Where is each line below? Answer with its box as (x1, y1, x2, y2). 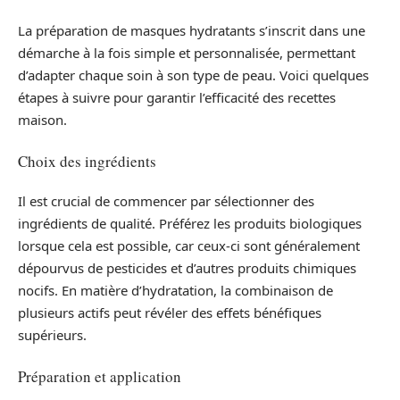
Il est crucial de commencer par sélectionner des (18, 192, 314, 211)
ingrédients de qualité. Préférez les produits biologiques (18, 214, 362, 233)
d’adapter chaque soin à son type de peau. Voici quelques (18, 66, 369, 85)
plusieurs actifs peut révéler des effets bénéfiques (18, 304, 321, 322)
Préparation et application (18, 365, 181, 387)
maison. (18, 111, 67, 129)
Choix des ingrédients (18, 150, 156, 171)
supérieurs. (18, 326, 87, 345)
